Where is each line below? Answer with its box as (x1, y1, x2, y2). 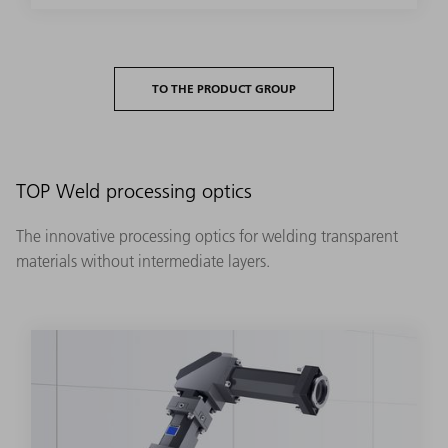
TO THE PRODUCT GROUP (152, 80, 296, 96)
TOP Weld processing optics (16, 179, 252, 204)
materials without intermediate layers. (16, 250, 270, 271)
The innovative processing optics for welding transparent (16, 225, 398, 246)
